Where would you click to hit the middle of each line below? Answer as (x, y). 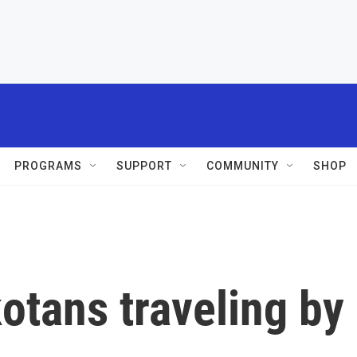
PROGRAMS (48, 166)
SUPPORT (144, 166)
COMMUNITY (243, 166)
